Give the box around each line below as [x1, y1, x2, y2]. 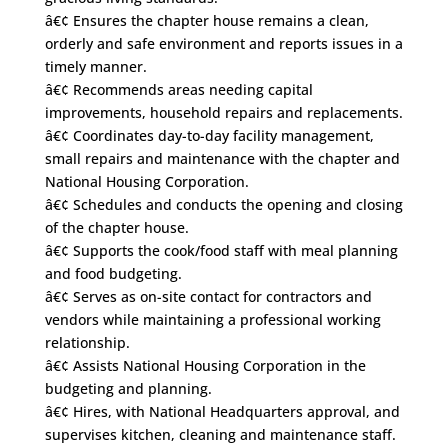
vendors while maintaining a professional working [44, 310, 381, 329]
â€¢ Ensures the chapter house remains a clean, [44, 11, 369, 30]
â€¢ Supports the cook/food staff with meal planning [44, 241, 398, 260]
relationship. [44, 333, 130, 352]
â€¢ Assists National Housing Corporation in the [44, 356, 366, 375]
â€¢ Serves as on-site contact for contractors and [44, 287, 372, 306]
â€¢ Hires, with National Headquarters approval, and [44, 402, 400, 421]
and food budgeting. [44, 264, 182, 283]
